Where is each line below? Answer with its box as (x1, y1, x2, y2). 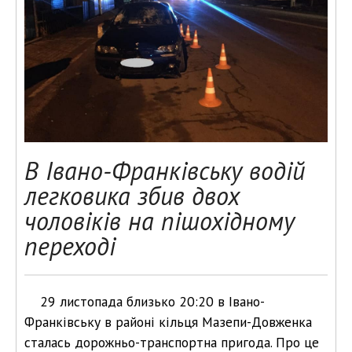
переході (24, 229, 115, 262)
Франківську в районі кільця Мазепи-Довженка (24, 313, 312, 331)
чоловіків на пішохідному (24, 204, 295, 237)
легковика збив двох (24, 179, 240, 212)
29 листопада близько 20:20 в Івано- (40, 292, 265, 310)
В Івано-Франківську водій (24, 154, 305, 187)
